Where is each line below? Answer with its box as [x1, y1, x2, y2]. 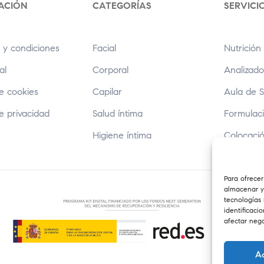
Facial [92, 42, 116, 54]
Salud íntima [92, 108, 143, 120]
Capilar [92, 86, 122, 98]
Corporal [92, 64, 128, 76]
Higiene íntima [92, 130, 151, 141]
